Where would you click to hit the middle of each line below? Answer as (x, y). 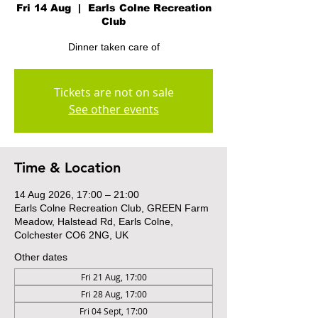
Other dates (41, 257)
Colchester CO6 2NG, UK (71, 235)
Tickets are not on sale (114, 92)
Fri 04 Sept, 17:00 (114, 311)
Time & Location (67, 168)
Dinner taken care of (114, 47)
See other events (114, 109)
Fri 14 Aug (43, 8)
